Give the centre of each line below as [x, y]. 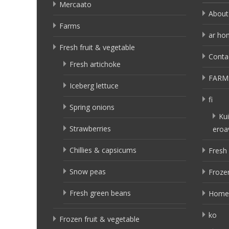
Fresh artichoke [95, 64]
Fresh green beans [100, 193]
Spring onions [92, 107]
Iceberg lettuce [94, 85]
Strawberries [90, 128]
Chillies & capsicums [103, 150]
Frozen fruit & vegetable [99, 219]
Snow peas [88, 171]
